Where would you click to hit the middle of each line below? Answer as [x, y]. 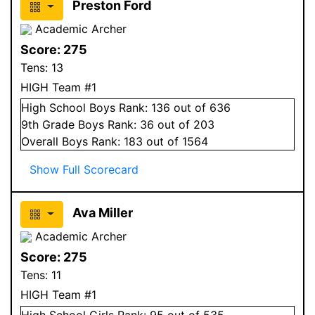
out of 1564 [175, 141]
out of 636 [200, 107]
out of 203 [184, 124]
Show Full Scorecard [84, 169]
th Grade [53, 124]
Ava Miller [102, 212]
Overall [41, 141]
